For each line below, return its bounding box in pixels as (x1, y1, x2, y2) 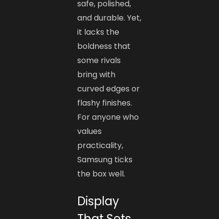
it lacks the (77, 26, 120, 38)
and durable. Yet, (77, 12, 142, 24)
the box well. (77, 168, 126, 180)
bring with (77, 69, 116, 81)
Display (77, 193, 120, 210)
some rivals (77, 55, 121, 66)
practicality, (77, 140, 124, 152)
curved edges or (77, 83, 140, 95)
